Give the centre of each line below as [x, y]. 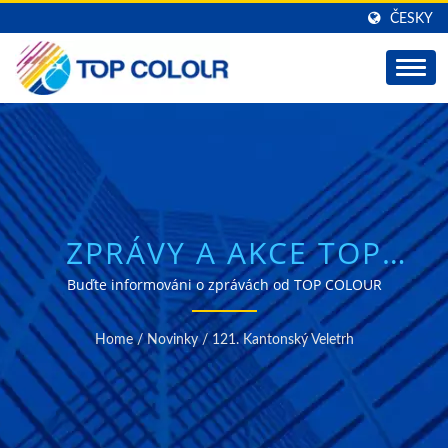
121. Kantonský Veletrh [282, 340]
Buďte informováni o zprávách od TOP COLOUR [224, 284]
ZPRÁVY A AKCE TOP [224, 252]
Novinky [172, 340]
